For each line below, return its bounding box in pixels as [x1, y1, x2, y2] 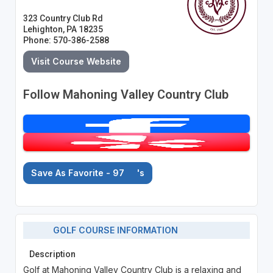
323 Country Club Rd [23, 13, 103, 23]
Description [29, 249, 76, 259]
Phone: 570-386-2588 [23, 35, 109, 45]
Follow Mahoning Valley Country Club [23, 87, 229, 102]
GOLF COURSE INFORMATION [46, 225, 179, 236]
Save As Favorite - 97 [30, 167, 127, 178]
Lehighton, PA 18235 [23, 24, 103, 34]
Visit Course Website [30, 55, 121, 66]
